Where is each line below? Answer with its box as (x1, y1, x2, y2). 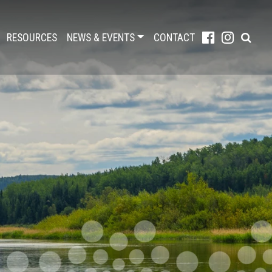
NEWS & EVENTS (66, 31, 135, 44)
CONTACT (154, 31, 195, 44)
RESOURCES (6, 31, 57, 44)
